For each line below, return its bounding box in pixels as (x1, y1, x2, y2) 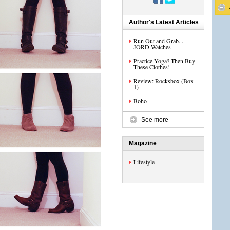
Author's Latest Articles (129, 18, 199, 26)
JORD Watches (133, 43, 171, 51)
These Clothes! (133, 63, 170, 71)
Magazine (129, 140, 157, 147)
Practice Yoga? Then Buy (133, 56, 195, 65)
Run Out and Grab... (133, 36, 183, 45)
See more (141, 116, 168, 123)
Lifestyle (133, 158, 155, 166)
